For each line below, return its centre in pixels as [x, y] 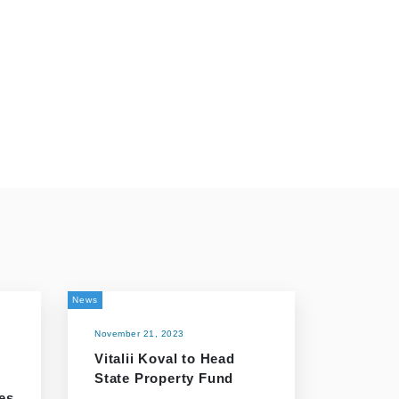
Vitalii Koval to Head [165, 358]
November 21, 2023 [139, 334]
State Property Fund [164, 378]
